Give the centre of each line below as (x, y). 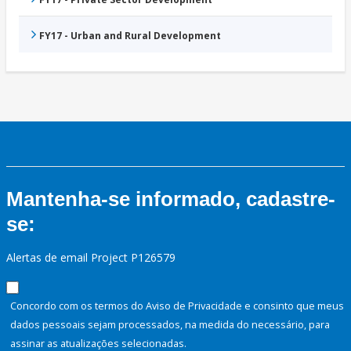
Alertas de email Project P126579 (91, 258)
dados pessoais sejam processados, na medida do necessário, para (170, 325)
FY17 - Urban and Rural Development (130, 36)
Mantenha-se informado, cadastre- (171, 199)
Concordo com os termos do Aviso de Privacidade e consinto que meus (177, 306)
